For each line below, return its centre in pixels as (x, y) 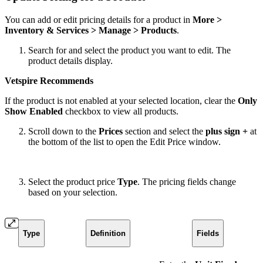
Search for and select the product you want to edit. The (129, 50)
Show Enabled (34, 111)
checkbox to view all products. (121, 111)
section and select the (164, 131)
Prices (111, 131)
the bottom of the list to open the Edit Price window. (124, 141)
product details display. (70, 60)
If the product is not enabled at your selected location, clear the (121, 100)
